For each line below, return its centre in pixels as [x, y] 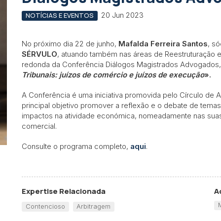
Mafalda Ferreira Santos [163, 43]
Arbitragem [94, 206]
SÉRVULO [39, 54]
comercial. [39, 126]
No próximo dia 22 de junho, [70, 43]
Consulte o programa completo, [76, 146]
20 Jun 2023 [122, 15]
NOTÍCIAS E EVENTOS [59, 15]
